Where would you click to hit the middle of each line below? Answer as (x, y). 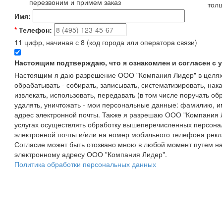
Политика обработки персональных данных (85, 164)
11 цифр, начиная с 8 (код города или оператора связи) (106, 42)
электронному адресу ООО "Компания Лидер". (91, 154)
